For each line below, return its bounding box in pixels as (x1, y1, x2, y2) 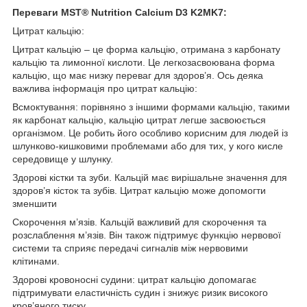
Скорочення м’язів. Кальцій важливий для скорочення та (12, 217, 267, 228)
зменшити (12, 198, 57, 210)
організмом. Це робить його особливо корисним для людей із (12, 127, 288, 139)
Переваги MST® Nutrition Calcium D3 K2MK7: (12, 7, 227, 19)
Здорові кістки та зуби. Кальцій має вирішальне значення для (12, 172, 287, 184)
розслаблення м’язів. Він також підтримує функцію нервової (12, 230, 281, 241)
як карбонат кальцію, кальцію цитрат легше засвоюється (12, 114, 266, 126)
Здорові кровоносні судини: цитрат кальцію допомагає (12, 274, 256, 286)
